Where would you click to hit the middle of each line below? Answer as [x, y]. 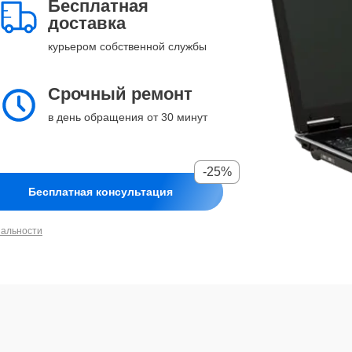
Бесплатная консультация [101, 192]
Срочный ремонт [120, 94]
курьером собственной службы [127, 46]
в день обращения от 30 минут [128, 117]
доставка [87, 23]
